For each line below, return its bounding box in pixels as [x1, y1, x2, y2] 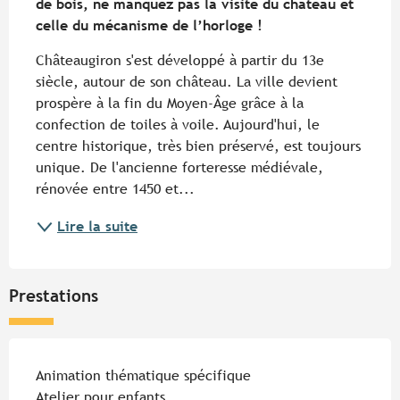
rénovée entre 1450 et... [36, 179, 195, 197]
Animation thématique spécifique [36, 366, 251, 384]
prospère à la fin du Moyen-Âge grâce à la [36, 94, 304, 112]
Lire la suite [57, 217, 137, 235]
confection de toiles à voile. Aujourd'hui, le [36, 115, 320, 133]
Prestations [9, 285, 98, 305]
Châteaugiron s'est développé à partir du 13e [36, 51, 324, 69]
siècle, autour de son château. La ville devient [36, 72, 337, 90]
